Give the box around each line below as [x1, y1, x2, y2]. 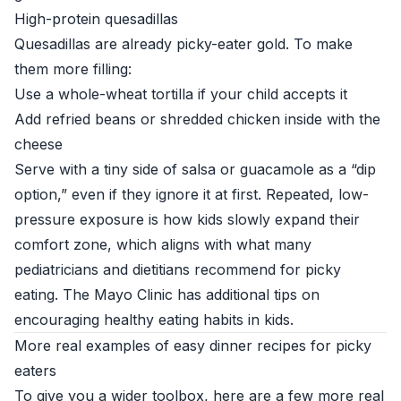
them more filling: [14, 60, 132, 78]
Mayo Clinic [94, 286, 173, 303]
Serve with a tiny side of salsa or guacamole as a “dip [14, 160, 376, 178]
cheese [14, 135, 63, 153]
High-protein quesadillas [14, 10, 178, 28]
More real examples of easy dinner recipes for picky [14, 337, 371, 354]
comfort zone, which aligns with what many [14, 235, 311, 253]
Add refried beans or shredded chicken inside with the [14, 110, 380, 128]
